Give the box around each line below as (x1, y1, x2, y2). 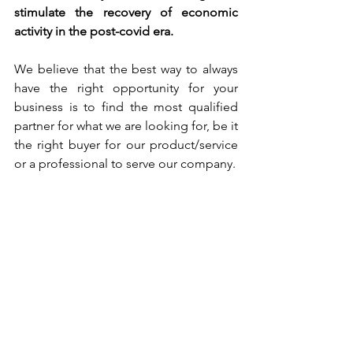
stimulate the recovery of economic (14, 5, 238, 20)
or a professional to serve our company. (14, 156, 236, 171)
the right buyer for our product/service (14, 137, 238, 152)
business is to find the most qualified (14, 99, 238, 114)
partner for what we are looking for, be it (14, 118, 238, 133)
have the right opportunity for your (14, 80, 238, 95)
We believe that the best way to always (14, 61, 238, 76)
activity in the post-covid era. (14, 24, 173, 39)
